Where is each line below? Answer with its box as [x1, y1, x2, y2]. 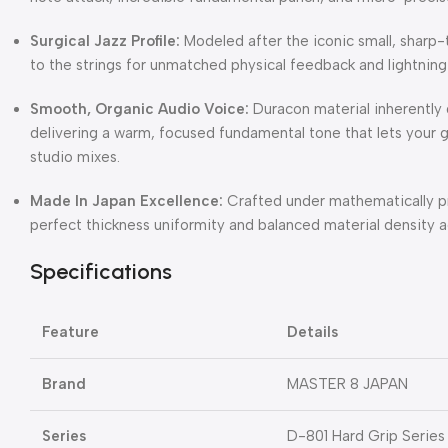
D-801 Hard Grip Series [287, 426, 445, 445]
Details [287, 322, 338, 341]
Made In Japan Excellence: [30, 191, 223, 210]
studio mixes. [30, 147, 120, 166]
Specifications [30, 257, 172, 285]
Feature [42, 322, 99, 341]
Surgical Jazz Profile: [30, 31, 180, 50]
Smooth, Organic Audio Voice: [30, 99, 249, 118]
